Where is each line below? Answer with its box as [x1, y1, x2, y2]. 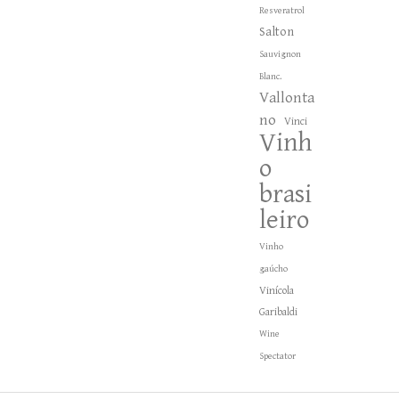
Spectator [259, 351, 296, 362]
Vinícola [259, 284, 294, 297]
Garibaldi [259, 305, 297, 318]
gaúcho [259, 264, 288, 274]
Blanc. [259, 71, 281, 82]
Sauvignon [259, 49, 301, 60]
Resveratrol [259, 5, 305, 16]
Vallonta [259, 89, 314, 107]
